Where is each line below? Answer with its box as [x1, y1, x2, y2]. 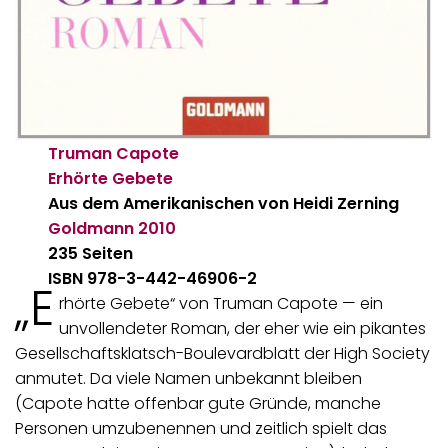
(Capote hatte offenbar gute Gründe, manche [15, 391, 381, 415]
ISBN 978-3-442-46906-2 [48, 266, 258, 290]
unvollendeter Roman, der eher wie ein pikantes [58, 316, 426, 340]
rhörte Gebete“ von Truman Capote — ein [58, 291, 383, 315]
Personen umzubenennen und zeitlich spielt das [15, 416, 387, 440]
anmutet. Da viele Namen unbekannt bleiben [15, 366, 362, 390]
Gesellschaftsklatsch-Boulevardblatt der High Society [15, 341, 430, 365]
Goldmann [48, 216, 135, 240]
